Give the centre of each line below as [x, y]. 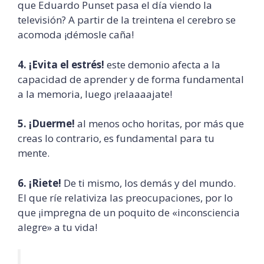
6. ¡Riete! [39, 183]
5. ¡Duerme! [46, 124]
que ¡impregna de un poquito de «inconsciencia [129, 212]
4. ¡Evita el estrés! [61, 64]
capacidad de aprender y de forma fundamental [131, 79]
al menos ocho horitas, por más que [159, 124]
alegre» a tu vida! [57, 227]
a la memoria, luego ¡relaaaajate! [95, 94]
